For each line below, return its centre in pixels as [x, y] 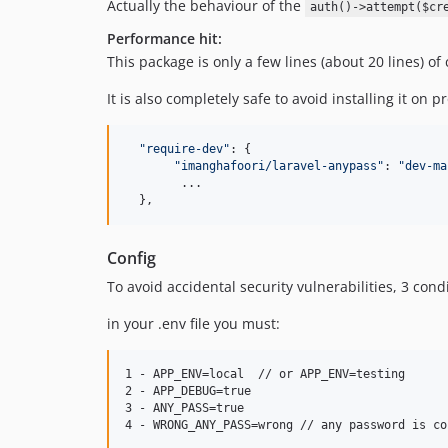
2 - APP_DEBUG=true [188, 391]
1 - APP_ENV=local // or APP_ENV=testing [265, 374]
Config [131, 258]
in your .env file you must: [193, 324]
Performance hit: [164, 39]
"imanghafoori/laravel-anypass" [279, 166]
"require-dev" [184, 149]
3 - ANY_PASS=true [184, 408]
